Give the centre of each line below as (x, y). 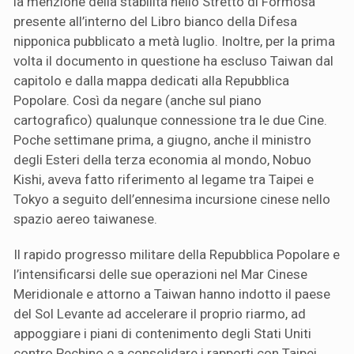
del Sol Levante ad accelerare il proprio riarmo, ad (160, 313)
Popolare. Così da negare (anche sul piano (137, 100)
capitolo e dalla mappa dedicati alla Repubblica (151, 80)
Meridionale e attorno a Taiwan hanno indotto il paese (172, 294)
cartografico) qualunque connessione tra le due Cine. (170, 120)
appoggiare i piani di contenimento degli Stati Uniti (162, 333)
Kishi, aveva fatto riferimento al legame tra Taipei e (164, 179)
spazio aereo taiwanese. (85, 218)
